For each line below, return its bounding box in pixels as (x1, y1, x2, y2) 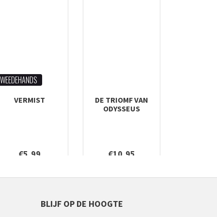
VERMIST (14, 95, 45, 105)
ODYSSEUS (103, 104, 140, 113)
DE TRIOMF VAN (95, 95, 148, 105)
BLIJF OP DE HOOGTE (40, 198, 123, 209)
